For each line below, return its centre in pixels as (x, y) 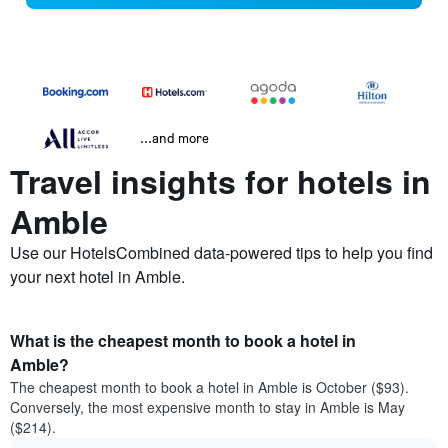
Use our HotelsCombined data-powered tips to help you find (221, 253)
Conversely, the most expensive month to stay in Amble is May (207, 407)
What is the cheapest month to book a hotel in (183, 341)
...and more (174, 138)
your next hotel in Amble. (97, 277)
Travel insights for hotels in (220, 181)
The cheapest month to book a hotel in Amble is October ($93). (209, 387)
